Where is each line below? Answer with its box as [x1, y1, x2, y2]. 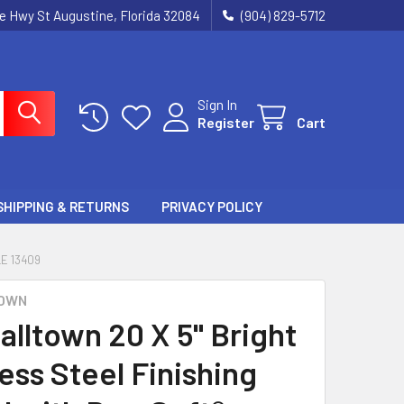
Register [197, 113, 254, 131]
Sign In [197, 95, 237, 113]
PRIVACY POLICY [161, 198, 262, 215]
